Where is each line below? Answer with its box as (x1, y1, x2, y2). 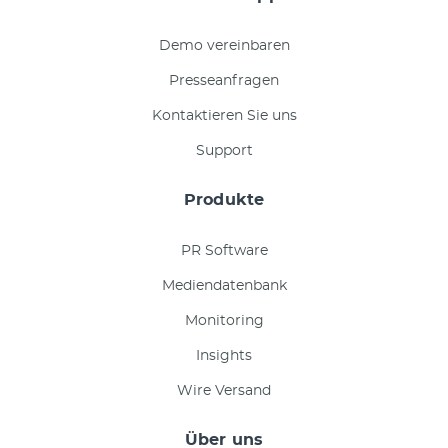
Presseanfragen (169, 74, 279, 89)
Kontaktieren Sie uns (151, 109, 297, 124)
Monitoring (184, 314, 264, 329)
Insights (196, 349, 252, 364)
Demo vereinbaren (158, 39, 290, 54)
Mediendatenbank (161, 279, 287, 294)
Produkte (183, 192, 265, 209)
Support (195, 144, 253, 159)
